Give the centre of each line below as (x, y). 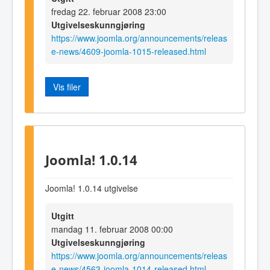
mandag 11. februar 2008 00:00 (112, 229)
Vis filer (67, 86)
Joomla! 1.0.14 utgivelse (92, 188)
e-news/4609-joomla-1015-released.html (129, 51)
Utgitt (63, 216)
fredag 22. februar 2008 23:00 (109, 11)
